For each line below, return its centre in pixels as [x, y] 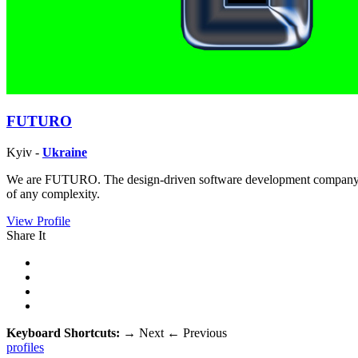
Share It [26, 235]
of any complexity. [53, 193]
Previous [203, 332]
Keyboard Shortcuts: [65, 332]
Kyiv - [24, 152]
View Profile [38, 221]
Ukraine [65, 152]
